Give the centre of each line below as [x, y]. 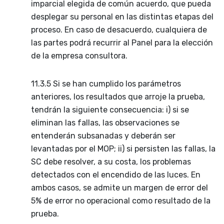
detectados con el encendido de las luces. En [116, 174]
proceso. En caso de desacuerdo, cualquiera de [119, 29]
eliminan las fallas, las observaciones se [105, 122]
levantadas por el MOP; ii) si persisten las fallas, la [123, 148]
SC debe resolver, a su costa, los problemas [111, 161]
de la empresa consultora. [79, 55]
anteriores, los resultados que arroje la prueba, [118, 96]
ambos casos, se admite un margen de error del [119, 187]
